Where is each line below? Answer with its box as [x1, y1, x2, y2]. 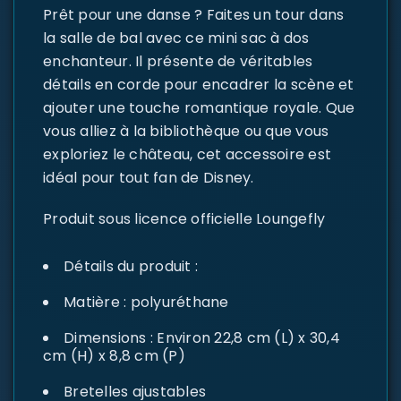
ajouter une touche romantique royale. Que [43, 98, 355, 118]
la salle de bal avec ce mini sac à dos [43, 28, 310, 48]
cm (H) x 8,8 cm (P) [43, 346, 185, 366]
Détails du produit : [64, 256, 198, 277]
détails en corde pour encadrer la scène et [43, 74, 354, 95]
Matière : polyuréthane [64, 292, 229, 312]
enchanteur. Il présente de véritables [43, 51, 313, 72]
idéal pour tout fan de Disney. [43, 167, 254, 188]
